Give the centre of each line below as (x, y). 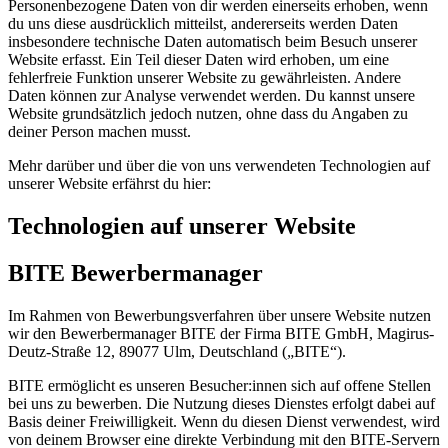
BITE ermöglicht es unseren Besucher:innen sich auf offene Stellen (219, 385)
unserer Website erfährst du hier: (109, 184)
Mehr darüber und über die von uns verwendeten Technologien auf (219, 166)
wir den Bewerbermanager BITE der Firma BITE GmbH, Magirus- (221, 333)
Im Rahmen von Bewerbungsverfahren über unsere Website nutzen (219, 315)
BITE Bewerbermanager (135, 273)
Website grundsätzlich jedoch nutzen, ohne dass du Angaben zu (208, 114)
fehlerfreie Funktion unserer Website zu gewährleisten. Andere (204, 78)
